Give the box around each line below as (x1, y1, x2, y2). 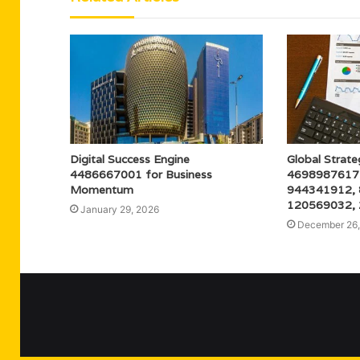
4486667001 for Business (70, 166, 212, 182)
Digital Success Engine (70, 151, 190, 166)
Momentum (70, 182, 133, 197)
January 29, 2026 (80, 202, 159, 215)
